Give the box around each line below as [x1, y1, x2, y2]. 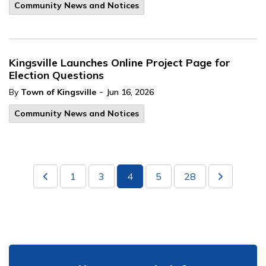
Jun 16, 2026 [106, 87, 154, 97]
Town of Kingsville [21, 87, 96, 97]
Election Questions [9, 68, 104, 82]
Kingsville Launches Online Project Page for [9, 56, 230, 69]
